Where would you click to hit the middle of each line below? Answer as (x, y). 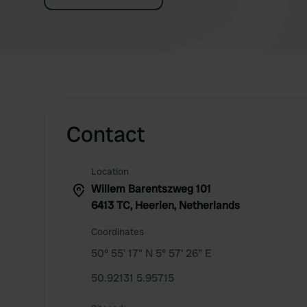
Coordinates (118, 232)
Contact (106, 135)
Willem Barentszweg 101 (151, 189)
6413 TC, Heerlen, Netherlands (165, 206)
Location (110, 172)
